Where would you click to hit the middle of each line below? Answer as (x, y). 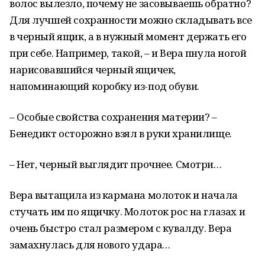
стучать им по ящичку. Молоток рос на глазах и (127, 211)
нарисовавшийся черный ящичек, (93, 70)
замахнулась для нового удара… (90, 245)
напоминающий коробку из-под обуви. (104, 86)
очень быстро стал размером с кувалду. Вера (121, 228)
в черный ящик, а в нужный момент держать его (128, 36)
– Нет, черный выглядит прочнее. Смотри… (116, 164)
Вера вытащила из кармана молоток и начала (124, 195)
